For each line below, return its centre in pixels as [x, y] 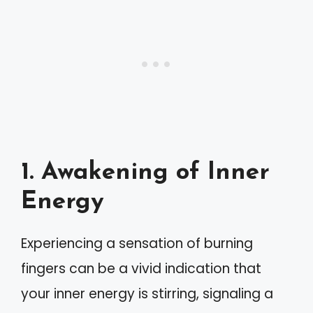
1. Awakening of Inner [145, 173]
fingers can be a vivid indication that [141, 268]
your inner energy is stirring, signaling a [147, 293]
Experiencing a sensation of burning [137, 243]
